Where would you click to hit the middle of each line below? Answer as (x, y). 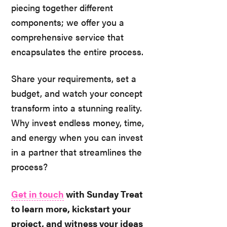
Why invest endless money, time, (78, 123)
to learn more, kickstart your (71, 208)
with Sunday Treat (103, 194)
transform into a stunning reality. (77, 108)
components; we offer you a (68, 22)
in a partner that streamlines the (77, 152)
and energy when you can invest (77, 137)
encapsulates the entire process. (77, 51)
